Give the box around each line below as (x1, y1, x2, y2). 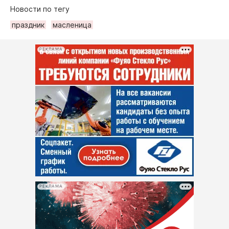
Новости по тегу (10, 4, 70, 13)
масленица (53, 20, 91, 29)
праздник (12, 20, 44, 29)
